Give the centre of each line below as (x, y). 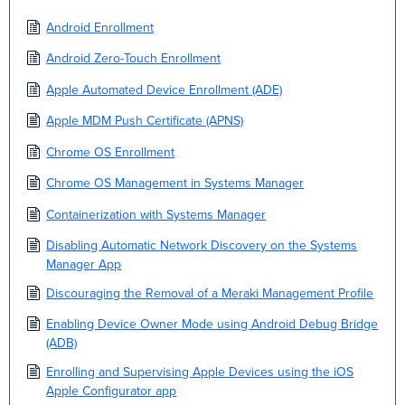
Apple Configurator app (112, 391)
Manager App (84, 265)
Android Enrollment (100, 27)
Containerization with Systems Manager (156, 214)
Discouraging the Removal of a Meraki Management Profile (210, 293)
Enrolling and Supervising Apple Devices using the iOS (200, 372)
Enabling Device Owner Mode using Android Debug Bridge (212, 325)
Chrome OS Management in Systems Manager (175, 184)
